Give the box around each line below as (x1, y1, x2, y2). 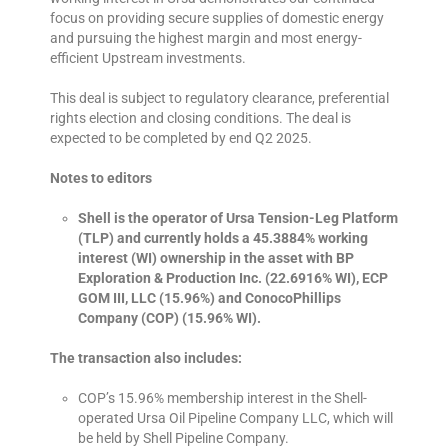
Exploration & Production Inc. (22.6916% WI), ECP (78, 270, 388, 287)
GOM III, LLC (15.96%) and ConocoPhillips (78, 290, 341, 307)
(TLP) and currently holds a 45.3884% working (78, 230, 368, 247)
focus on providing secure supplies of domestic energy (50, 10, 384, 27)
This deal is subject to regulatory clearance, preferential (50, 90, 389, 107)
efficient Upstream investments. (50, 50, 246, 67)
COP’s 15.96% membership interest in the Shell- (78, 390, 367, 407)
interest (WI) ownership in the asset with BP (78, 250, 354, 267)
